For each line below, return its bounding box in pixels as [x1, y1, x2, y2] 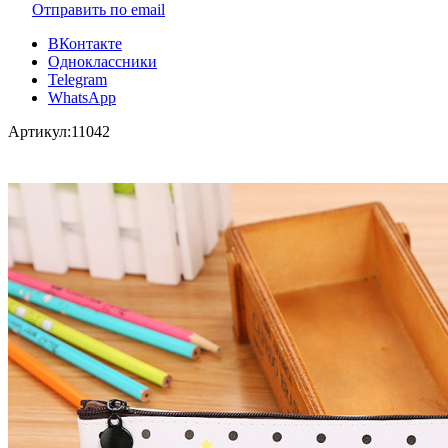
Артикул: [8, 122, 71, 140]
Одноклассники [48, 52, 157, 70]
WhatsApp [48, 88, 116, 106]
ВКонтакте [48, 34, 122, 52]
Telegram [48, 70, 107, 88]
